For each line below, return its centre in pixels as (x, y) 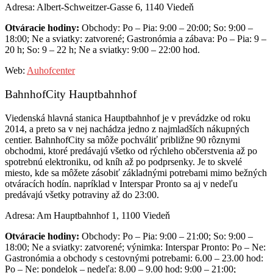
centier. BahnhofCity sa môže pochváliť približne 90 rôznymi (122, 140)
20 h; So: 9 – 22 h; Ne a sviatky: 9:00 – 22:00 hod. (102, 50)
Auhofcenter (51, 71)
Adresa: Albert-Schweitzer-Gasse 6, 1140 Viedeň (99, 7)
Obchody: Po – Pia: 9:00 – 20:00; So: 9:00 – (166, 28)
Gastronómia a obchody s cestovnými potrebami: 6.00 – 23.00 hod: (134, 258)
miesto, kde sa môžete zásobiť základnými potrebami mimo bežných (136, 172)
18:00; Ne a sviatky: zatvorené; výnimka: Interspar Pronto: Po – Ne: (135, 247)
